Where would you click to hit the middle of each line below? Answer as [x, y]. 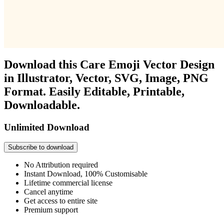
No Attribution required [61, 165]
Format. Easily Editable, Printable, [94, 91]
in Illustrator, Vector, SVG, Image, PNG [106, 78]
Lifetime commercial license [68, 183]
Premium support [51, 210]
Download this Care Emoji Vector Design [109, 64]
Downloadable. [42, 105]
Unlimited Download [47, 127]
